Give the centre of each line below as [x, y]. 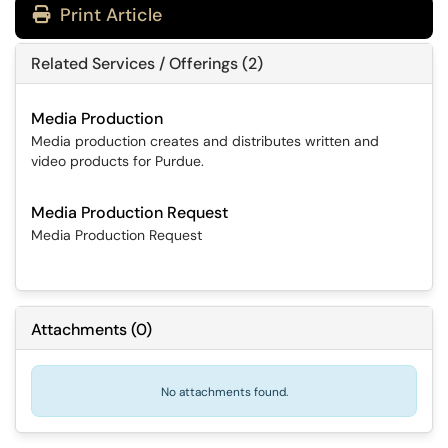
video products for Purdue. [117, 161]
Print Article [108, 15]
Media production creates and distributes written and [205, 141]
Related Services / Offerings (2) [147, 63]
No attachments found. [224, 392]
